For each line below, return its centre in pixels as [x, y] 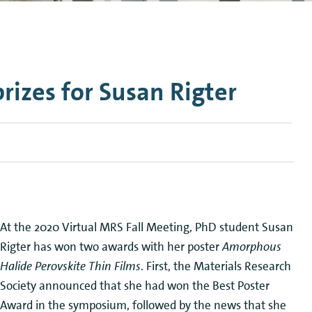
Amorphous [252, 246]
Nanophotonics [128, 25]
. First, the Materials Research [216, 266]
